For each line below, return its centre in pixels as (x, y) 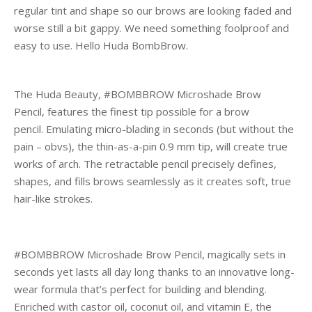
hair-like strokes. (53, 198)
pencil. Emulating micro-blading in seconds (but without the (154, 129)
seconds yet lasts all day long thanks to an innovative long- (154, 272)
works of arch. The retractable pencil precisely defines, (145, 164)
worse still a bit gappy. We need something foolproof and (151, 28)
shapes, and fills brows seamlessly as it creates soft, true (153, 181)
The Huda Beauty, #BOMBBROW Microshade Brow (138, 94)
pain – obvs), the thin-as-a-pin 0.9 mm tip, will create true (151, 146)
